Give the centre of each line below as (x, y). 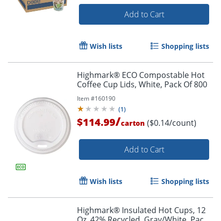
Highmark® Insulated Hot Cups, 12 (141, 210)
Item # (86, 99)
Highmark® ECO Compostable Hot (141, 75)
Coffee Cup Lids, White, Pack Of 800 (142, 85)
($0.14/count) (172, 123)
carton (133, 123)
